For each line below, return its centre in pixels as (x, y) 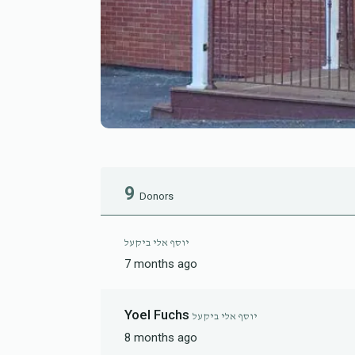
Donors (157, 196)
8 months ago (161, 337)
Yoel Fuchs (158, 314)
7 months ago (161, 263)
